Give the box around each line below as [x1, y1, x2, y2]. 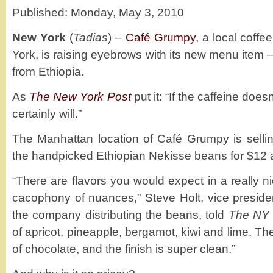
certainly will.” [12, 107, 82, 120]
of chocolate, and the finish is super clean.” [12, 242, 235, 255]
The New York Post [29, 90, 131, 103]
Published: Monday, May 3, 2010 [12, 5, 184, 19]
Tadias [73, 30, 108, 44]
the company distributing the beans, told [12, 208, 229, 221]
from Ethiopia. [12, 65, 84, 78]
